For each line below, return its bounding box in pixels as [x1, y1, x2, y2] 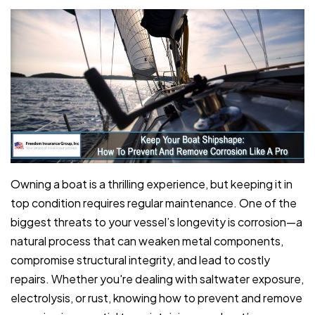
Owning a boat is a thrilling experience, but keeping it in [11, 176, 292, 192]
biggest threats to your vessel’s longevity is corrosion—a [11, 214, 302, 230]
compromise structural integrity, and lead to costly [11, 252, 270, 268]
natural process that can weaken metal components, [11, 233, 283, 249]
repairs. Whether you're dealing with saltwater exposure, [11, 271, 304, 287]
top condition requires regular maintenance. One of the [11, 195, 297, 211]
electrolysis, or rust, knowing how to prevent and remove [11, 290, 302, 306]
